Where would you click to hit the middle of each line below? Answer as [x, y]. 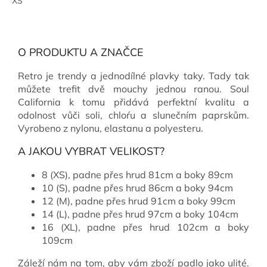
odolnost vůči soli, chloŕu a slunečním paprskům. [133, 115]
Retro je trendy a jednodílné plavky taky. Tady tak [133, 75]
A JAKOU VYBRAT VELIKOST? [91, 151]
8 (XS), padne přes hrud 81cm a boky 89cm [137, 174]
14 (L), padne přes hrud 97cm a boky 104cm [140, 214]
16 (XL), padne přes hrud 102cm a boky [145, 227]
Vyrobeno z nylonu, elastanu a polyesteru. [111, 128]
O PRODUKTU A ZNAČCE [81, 52]
